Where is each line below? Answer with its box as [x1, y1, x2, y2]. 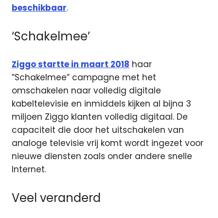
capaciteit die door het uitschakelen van [12, 124, 184, 136]
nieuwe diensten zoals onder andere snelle [12, 150, 192, 163]
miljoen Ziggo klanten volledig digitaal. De [12, 111, 188, 123]
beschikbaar [12, 2, 67, 14]
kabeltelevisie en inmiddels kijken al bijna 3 [12, 98, 191, 110]
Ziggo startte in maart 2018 [12, 58, 129, 71]
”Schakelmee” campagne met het [12, 72, 156, 84]
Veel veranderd [12, 189, 101, 206]
